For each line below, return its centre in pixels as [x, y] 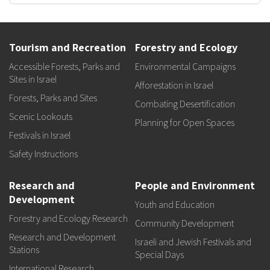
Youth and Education [175, 205]
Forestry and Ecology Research [68, 218]
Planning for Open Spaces [185, 123]
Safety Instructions [43, 154]
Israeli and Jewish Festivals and [193, 242]
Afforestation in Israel [174, 85]
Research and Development [62, 237]
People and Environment [195, 185]
